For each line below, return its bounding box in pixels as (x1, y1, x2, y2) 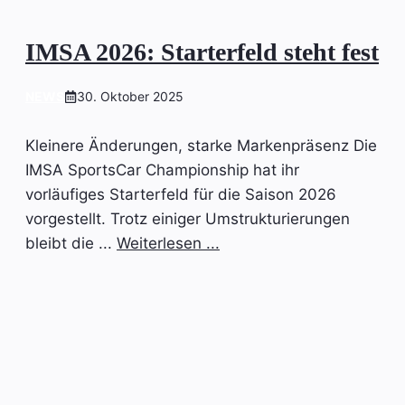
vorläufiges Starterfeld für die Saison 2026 (25, 185, 336, 204)
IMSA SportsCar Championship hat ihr (25, 161, 299, 180)
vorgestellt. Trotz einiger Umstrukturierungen (25, 210, 350, 229)
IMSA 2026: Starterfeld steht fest (25, 38, 379, 67)
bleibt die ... (25, 234, 117, 253)
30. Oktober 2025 (77, 89, 184, 105)
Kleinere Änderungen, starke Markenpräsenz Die (25, 137, 377, 155)
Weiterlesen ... (117, 234, 220, 253)
